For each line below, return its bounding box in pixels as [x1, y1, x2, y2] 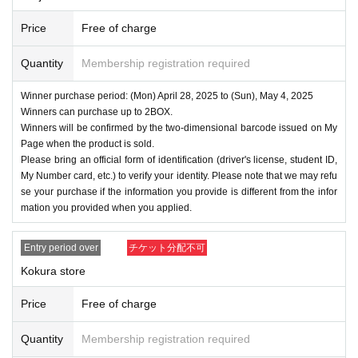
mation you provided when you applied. [21, 201, 192, 213]
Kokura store [21, 264, 86, 277]
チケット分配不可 [129, 241, 205, 253]
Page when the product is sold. [21, 137, 154, 149]
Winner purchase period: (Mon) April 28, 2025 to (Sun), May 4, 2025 [21, 89, 313, 101]
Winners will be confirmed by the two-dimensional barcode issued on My [21, 121, 337, 133]
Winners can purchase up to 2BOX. [21, 105, 173, 117]
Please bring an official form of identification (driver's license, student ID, [21, 153, 337, 165]
